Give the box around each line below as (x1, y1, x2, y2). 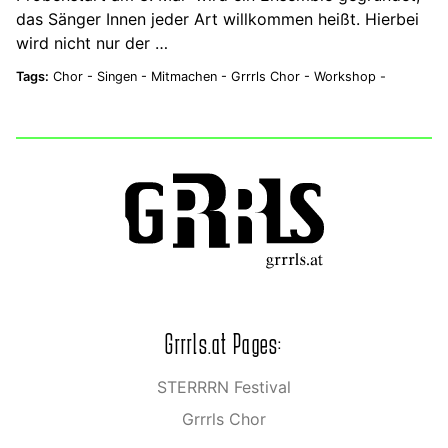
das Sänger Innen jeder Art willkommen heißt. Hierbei (16, 9, 419, 30)
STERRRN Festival (157, 376, 291, 397)
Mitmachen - (151, 69, 231, 85)
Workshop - (314, 69, 386, 85)
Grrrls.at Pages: (165, 329, 283, 359)
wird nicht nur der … (16, 33, 168, 54)
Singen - (97, 69, 151, 85)
